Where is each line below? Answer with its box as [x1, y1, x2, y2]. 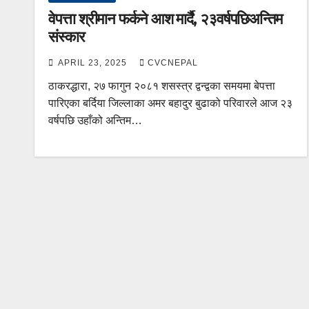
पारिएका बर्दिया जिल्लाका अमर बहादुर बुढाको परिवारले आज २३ [48, 97, 292, 109]
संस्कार [48, 27, 85, 46]
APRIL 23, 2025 [58, 57, 130, 68]
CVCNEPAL [148, 57, 198, 68]
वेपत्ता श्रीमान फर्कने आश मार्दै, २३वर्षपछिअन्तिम [48, 9, 283, 28]
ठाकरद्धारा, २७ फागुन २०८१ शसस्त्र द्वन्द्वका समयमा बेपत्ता [48, 79, 275, 92]
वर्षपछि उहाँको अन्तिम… [48, 114, 142, 126]
